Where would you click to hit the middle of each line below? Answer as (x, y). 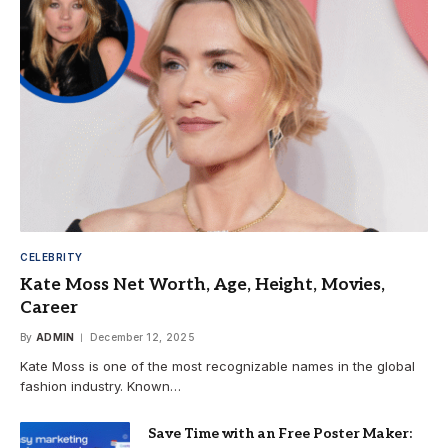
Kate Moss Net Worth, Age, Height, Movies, (202, 285)
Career (49, 308)
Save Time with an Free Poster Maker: (280, 434)
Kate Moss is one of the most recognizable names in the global (217, 366)
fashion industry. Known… (100, 386)
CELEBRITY (51, 257)
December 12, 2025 (142, 337)
